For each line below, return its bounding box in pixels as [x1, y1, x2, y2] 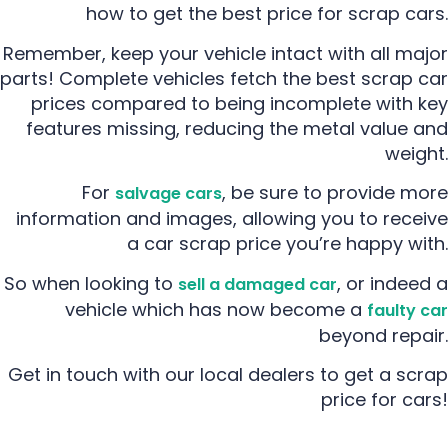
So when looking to [4, 270, 178, 296]
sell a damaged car [178, 272, 337, 296]
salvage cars [115, 182, 222, 206]
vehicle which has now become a [65, 296, 367, 322]
